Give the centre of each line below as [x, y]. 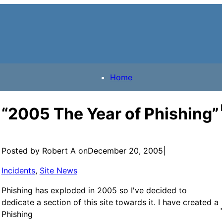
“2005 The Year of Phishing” [110, 114]
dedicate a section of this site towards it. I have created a [110, 202]
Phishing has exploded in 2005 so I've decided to [94, 190]
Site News [58, 170]
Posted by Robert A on [44, 150]
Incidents [18, 170]
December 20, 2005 [125, 150]
